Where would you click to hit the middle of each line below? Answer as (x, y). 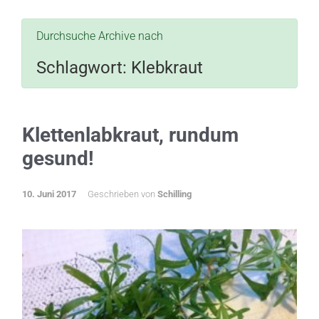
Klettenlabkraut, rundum (130, 135)
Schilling (174, 194)
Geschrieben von (122, 194)
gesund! (58, 158)
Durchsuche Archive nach (100, 36)
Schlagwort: (84, 68)
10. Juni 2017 (49, 194)
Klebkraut (167, 68)
